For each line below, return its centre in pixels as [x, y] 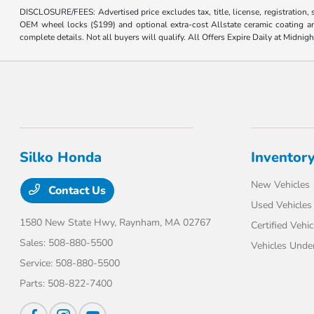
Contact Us [76, 191]
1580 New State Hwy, [70, 223]
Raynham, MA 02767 [165, 223]
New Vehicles [280, 185]
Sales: [34, 243]
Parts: [34, 284]
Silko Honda [61, 158]
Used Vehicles [281, 205]
